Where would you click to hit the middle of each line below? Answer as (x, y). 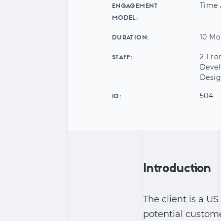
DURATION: (130, 38)
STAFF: (122, 58)
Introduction (177, 169)
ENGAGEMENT (135, 6)
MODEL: (125, 18)
